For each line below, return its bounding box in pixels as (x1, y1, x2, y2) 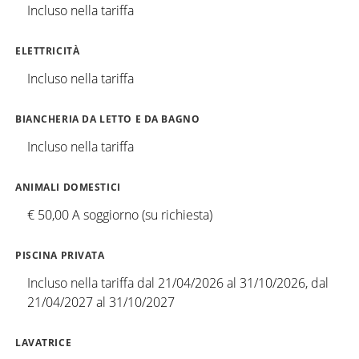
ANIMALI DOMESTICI (15, 180, 121, 193)
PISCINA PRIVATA (15, 248, 105, 261)
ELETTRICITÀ (15, 44, 80, 57)
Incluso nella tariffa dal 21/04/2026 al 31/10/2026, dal (27, 273, 329, 292)
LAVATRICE (15, 336, 72, 349)
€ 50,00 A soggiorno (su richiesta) (27, 205, 212, 224)
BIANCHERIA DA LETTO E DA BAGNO (15, 112, 200, 125)
